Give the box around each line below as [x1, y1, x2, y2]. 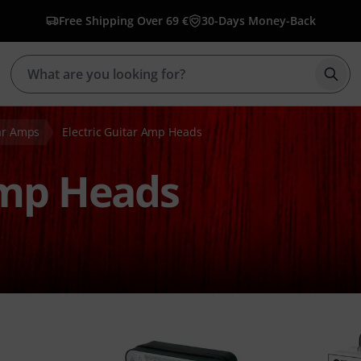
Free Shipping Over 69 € [58, 13, 189, 28]
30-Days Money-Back [201, 13, 316, 28]
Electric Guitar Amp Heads [62, 124, 202, 139]
